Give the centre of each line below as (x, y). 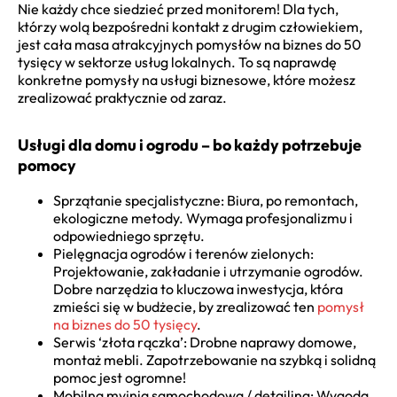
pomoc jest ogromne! (120, 377)
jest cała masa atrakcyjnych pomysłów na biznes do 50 (190, 44)
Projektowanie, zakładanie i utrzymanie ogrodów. (208, 271)
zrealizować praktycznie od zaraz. (122, 97)
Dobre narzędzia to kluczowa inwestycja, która (198, 288)
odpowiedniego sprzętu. (129, 235)
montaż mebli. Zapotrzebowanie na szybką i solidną (214, 359)
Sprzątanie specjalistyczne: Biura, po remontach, (206, 200)
